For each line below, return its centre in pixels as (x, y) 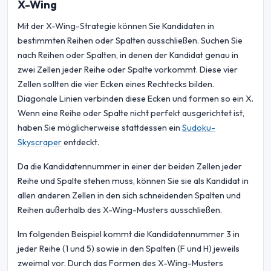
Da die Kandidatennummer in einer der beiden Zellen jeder (130, 167)
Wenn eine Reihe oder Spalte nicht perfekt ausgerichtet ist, (131, 113)
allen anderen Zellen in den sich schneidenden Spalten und (129, 196)
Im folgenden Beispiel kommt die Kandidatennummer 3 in (129, 234)
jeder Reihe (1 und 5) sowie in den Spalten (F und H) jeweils (129, 249)
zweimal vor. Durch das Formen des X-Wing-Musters (120, 263)
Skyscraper (40, 142)
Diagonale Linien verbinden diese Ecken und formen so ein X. (135, 99)
